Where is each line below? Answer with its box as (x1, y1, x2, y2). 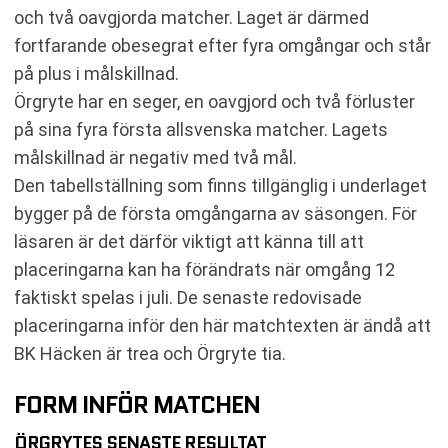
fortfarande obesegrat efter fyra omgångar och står (14, 34, 431, 56)
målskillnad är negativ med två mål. (14, 146, 297, 168)
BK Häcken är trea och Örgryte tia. (14, 342, 286, 364)
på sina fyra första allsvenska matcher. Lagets (14, 118, 388, 140)
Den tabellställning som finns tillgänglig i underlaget (14, 174, 427, 196)
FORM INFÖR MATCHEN (14, 386, 260, 422)
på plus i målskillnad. (14, 62, 179, 84)
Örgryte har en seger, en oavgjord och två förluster (14, 90, 415, 112)
